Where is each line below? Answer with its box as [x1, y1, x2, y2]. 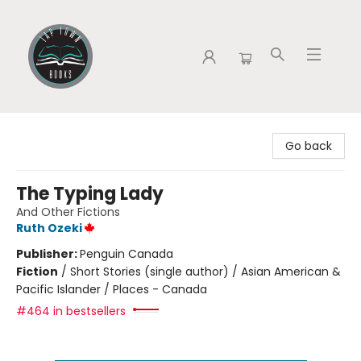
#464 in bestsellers [16, 303, 126, 319]
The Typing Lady [16, 181, 164, 206]
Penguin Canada [80, 246, 173, 262]
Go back [285, 138, 332, 154]
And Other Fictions [16, 204, 120, 220]
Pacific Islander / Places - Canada [16, 281, 207, 297]
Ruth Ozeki [16, 220, 82, 236]
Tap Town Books [12, 120, 103, 136]
